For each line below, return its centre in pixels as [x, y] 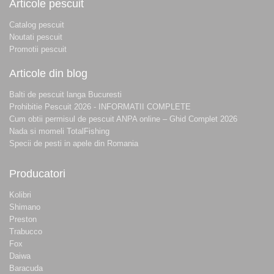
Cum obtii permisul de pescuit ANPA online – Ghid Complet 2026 [123, 119]
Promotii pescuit [38, 50]
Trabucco [26, 232]
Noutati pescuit [36, 37]
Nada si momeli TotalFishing [59, 131]
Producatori [37, 174]
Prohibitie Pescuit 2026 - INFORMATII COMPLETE [100, 107]
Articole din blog [48, 74]
